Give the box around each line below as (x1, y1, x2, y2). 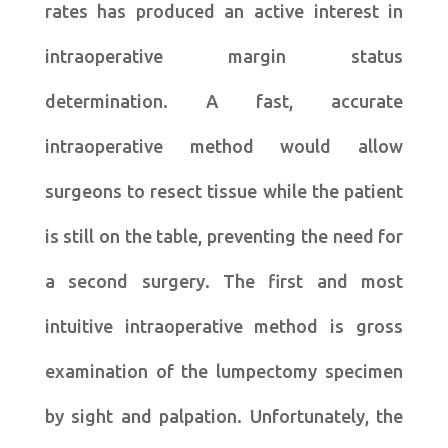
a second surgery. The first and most (44, 270, 404, 291)
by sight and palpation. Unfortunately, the (44, 405, 404, 426)
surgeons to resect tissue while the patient (44, 180, 404, 201)
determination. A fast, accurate (44, 90, 404, 111)
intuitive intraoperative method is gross (44, 315, 404, 336)
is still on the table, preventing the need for (44, 225, 404, 246)
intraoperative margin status (44, 45, 404, 66)
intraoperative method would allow (44, 135, 404, 156)
